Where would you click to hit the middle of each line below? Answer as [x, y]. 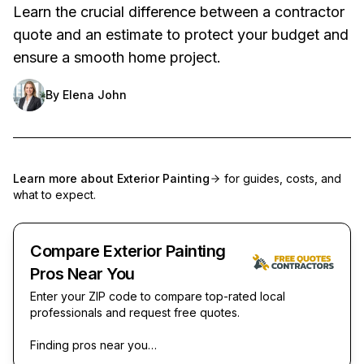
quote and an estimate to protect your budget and [181, 34]
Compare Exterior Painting [128, 251]
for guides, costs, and [281, 178]
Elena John [95, 94]
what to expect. [54, 194]
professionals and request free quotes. [135, 312]
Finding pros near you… [93, 344]
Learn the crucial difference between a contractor [179, 11]
